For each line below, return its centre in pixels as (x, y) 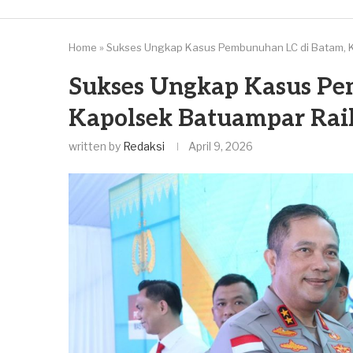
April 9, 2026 (221, 146)
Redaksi (144, 146)
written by (96, 146)
